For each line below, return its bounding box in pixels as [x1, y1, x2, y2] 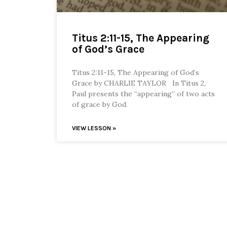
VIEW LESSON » [72, 125, 116, 132]
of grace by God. [72, 100, 128, 109]
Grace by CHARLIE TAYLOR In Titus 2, [72, 79, 206, 88]
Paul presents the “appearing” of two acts [72, 89, 215, 99]
